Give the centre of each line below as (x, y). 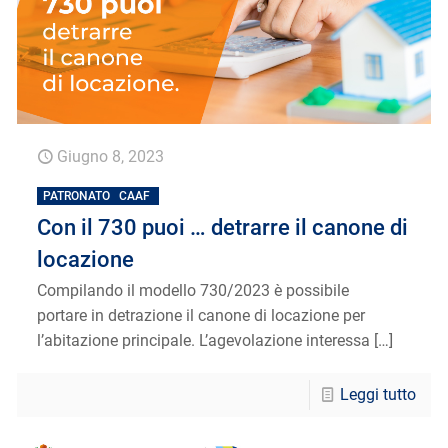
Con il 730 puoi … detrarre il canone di (223, 227)
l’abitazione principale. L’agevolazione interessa (204, 340)
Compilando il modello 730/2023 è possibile (193, 290)
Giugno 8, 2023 (111, 156)
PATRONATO (77, 195)
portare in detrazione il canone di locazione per (201, 315)
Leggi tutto (377, 394)
